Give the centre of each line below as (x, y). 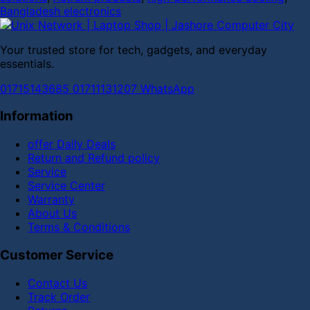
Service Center (66, 186)
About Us (52, 213)
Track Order (59, 297)
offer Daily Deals (72, 144)
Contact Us (57, 283)
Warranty (51, 200)
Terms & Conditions (79, 227)
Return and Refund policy (94, 158)
